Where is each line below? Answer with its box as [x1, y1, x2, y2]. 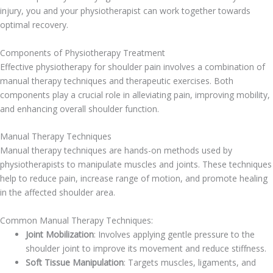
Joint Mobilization [26, 228, 94, 240]
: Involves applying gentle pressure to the [94, 228, 255, 240]
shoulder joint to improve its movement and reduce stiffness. [26, 242, 266, 254]
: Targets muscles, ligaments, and [124, 256, 256, 268]
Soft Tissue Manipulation [26, 256, 124, 268]
